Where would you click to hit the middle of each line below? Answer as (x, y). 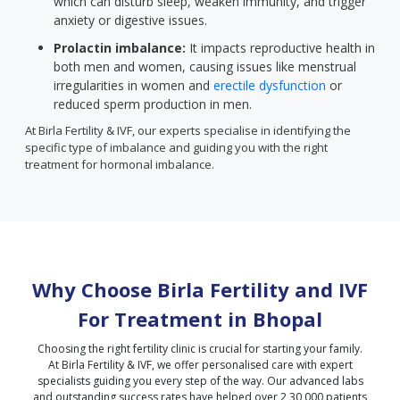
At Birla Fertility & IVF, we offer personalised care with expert (200, 365)
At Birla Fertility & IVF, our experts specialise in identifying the (188, 130)
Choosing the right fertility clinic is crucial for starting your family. (200, 349)
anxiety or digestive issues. (130, 20)
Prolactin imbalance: (120, 48)
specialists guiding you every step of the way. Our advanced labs (200, 381)
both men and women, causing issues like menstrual (205, 67)
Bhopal (287, 319)
